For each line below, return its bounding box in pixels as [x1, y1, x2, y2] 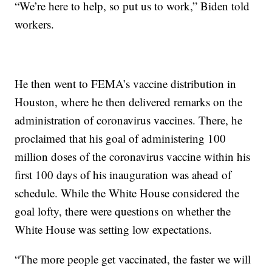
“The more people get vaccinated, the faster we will [15, 251, 251, 267]
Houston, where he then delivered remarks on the [15, 94, 243, 110]
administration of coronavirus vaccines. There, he [15, 112, 243, 128]
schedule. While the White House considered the [15, 185, 240, 201]
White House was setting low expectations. [15, 222, 212, 237]
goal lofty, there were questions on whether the [15, 203, 231, 219]
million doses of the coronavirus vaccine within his [15, 149, 251, 165]
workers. [15, 16, 55, 32]
